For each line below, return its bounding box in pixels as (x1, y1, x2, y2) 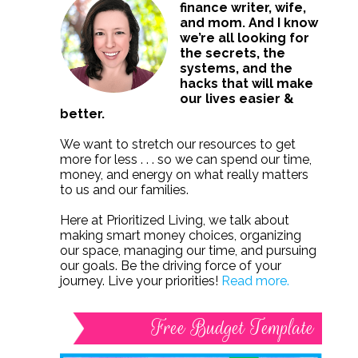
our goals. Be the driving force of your (59, 258, 281, 274)
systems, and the (179, 61, 292, 77)
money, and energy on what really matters (59, 167, 308, 183)
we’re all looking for (179, 30, 309, 46)
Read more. (221, 273, 289, 289)
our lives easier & (179, 91, 294, 107)
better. (59, 106, 105, 122)
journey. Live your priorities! (59, 273, 221, 289)
